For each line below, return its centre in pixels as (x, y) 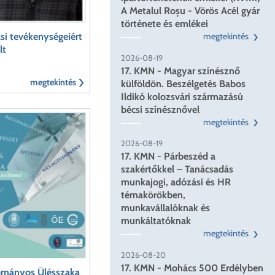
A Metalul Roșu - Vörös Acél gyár (191, 11)
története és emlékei (166, 24)
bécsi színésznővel (161, 109)
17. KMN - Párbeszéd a (168, 157)
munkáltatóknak (156, 221)
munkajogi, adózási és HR (176, 182)
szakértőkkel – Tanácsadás (177, 169)
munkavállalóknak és (166, 208)
